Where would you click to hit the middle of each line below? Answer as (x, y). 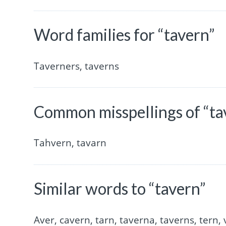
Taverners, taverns (77, 66)
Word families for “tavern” (125, 35)
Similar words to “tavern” (120, 189)
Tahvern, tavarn (70, 143)
